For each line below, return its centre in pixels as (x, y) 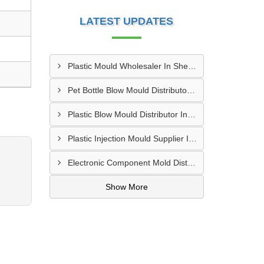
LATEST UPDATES (127, 21)
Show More (126, 187)
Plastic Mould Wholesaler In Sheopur (192, 66)
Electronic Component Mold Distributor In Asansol (191, 163)
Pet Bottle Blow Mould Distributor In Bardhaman (191, 90)
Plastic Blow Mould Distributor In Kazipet (191, 114)
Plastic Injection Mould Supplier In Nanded (192, 138)
